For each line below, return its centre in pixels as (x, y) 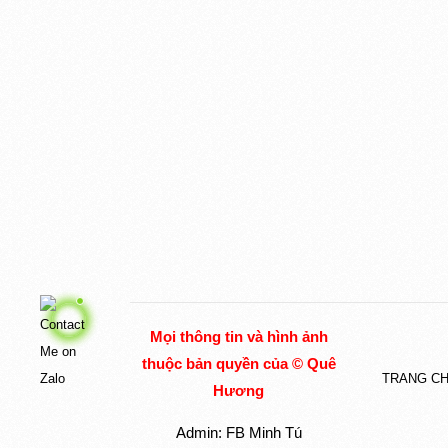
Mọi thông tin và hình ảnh (238, 337)
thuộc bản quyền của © (224, 364)
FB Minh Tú (263, 433)
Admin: (200, 433)
